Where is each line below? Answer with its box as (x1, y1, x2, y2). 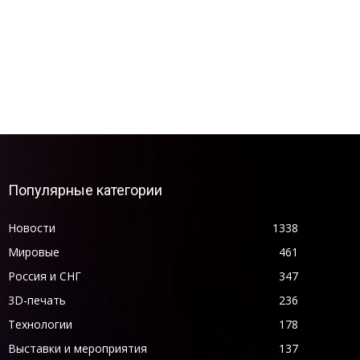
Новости (7, 219, 55, 235)
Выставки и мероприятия (7, 340, 147, 356)
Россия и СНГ (7, 268, 81, 284)
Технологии (7, 316, 72, 332)
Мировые (7, 243, 59, 260)
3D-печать (7, 292, 66, 308)
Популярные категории (7, 181, 162, 198)
